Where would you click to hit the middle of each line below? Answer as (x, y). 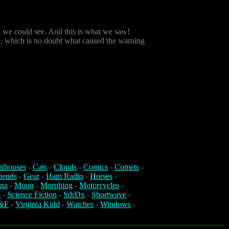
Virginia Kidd (38, 204)
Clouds (65, 167)
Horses (101, 176)
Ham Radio (65, 176)
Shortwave (109, 195)
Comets (127, 167)
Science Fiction (32, 195)
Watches (80, 204)
